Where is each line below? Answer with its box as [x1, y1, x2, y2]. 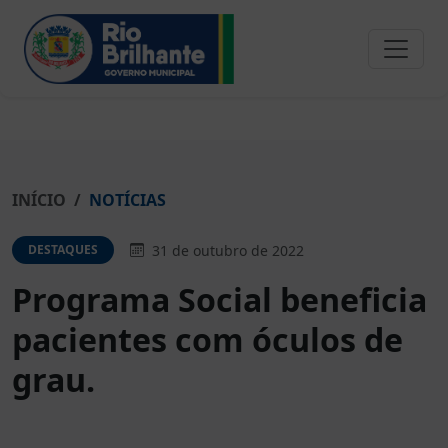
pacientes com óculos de [12, 318, 403, 361]
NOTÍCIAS [89, 189, 166, 211]
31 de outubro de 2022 [148, 240, 304, 260]
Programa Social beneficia [12, 278, 427, 321]
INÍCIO [12, 189, 66, 211]
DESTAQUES [28, 241, 98, 258]
